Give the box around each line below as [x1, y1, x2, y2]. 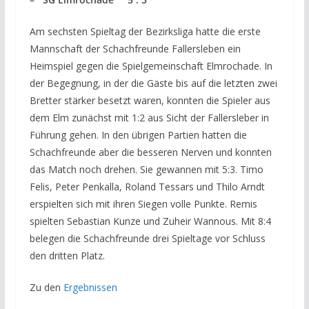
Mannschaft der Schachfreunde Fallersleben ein [29, 41, 241, 55]
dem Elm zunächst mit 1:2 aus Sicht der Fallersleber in [29, 110, 269, 124]
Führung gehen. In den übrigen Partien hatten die [29, 128, 247, 141]
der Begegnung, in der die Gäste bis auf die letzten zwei [29, 76, 277, 90]
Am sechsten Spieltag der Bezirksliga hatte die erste [29, 24, 261, 38]
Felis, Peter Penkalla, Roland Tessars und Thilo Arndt [29, 179, 265, 193]
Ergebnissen [63, 280, 117, 294]
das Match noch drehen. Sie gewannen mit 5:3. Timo [29, 162, 263, 176]
